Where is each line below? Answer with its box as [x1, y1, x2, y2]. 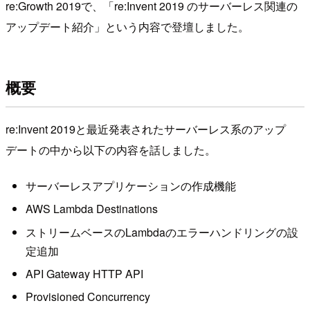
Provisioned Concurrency [25, 289, 150, 305]
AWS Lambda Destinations [25, 201, 158, 217]
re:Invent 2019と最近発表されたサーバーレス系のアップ [6, 121, 286, 138]
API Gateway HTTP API [25, 265, 143, 282]
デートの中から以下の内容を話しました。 [6, 142, 216, 158]
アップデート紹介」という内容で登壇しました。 [6, 18, 249, 35]
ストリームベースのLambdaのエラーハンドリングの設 [25, 224, 298, 240]
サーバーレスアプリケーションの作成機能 [25, 177, 236, 194]
